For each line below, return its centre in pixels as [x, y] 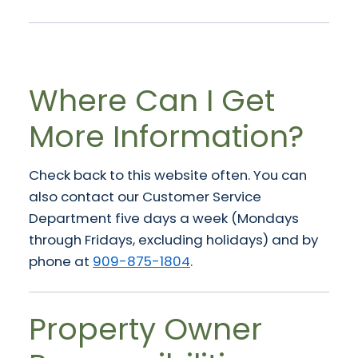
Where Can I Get [152, 100]
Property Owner [145, 329]
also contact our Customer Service [145, 196]
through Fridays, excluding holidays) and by [173, 239]
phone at [61, 261]
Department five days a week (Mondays [164, 218]
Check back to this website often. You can [168, 175]
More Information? [166, 136]
